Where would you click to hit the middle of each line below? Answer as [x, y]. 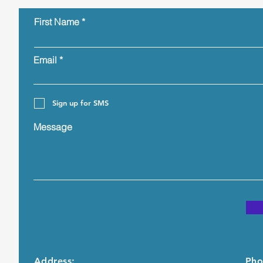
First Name [57, 21]
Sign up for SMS [80, 103]
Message [53, 127]
